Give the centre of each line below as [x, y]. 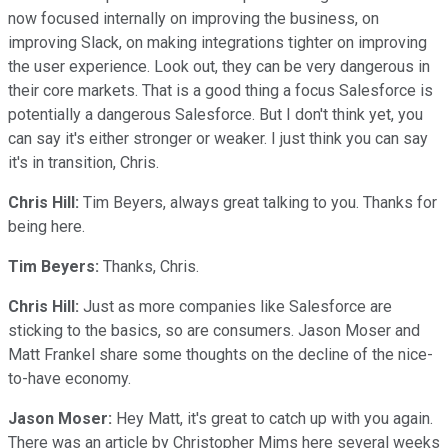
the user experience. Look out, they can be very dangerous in [219, 66]
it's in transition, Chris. [83, 162]
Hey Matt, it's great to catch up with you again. [272, 418]
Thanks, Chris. [151, 266]
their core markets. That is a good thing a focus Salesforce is [220, 90]
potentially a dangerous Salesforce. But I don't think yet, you [215, 114]
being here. [46, 226]
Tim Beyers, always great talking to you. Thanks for [258, 202]
